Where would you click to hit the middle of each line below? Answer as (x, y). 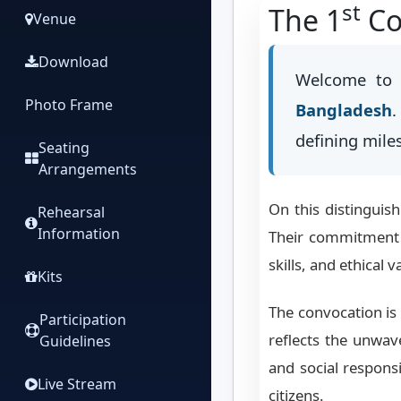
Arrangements (88, 169)
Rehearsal (71, 212)
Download (73, 61)
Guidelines (75, 341)
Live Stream (77, 384)
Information (79, 233)
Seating (64, 147)
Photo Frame (69, 104)
